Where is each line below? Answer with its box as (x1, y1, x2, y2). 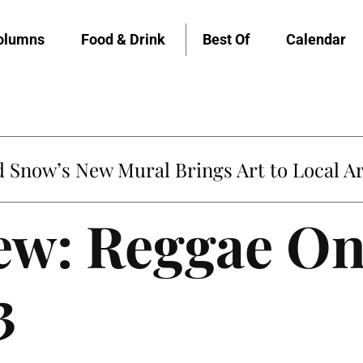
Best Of (203, 30, 250, 48)
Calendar (286, 30, 346, 48)
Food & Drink (81, 30, 165, 48)
